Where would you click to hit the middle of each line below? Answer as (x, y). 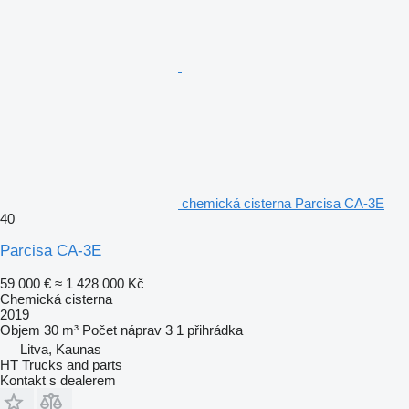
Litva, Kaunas (61, 349)
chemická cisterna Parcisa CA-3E (283, 203)
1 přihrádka (210, 330)
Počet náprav (122, 330)
